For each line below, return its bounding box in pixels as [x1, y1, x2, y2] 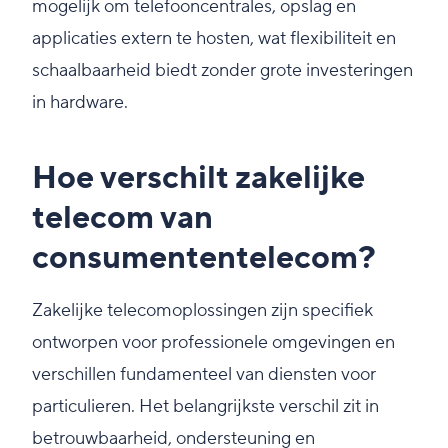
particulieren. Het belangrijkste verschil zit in [32, 395, 379, 419]
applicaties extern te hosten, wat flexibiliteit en [32, 27, 396, 51]
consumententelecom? [32, 238, 376, 280]
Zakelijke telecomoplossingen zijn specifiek [32, 299, 373, 323]
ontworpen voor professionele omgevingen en [32, 331, 395, 355]
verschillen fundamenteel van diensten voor [32, 363, 376, 387]
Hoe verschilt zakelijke [32, 158, 365, 200]
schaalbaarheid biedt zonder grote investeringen [32, 59, 413, 83]
